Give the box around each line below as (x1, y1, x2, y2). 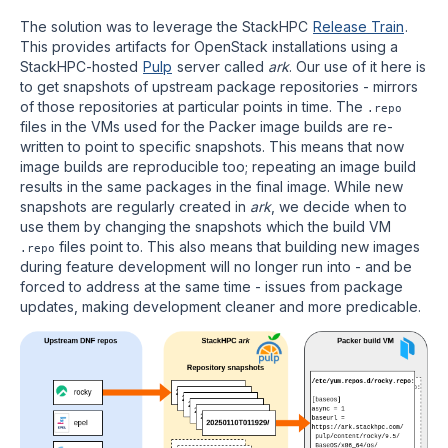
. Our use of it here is (289, 58, 426, 75)
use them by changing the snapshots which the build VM (20, 218, 391, 235)
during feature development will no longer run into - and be (20, 258, 412, 275)
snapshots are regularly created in (20, 198, 250, 215)
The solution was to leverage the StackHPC (20, 18, 312, 35)
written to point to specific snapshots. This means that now (20, 138, 404, 155)
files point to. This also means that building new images (55, 238, 420, 255)
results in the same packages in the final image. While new (20, 178, 403, 195)
